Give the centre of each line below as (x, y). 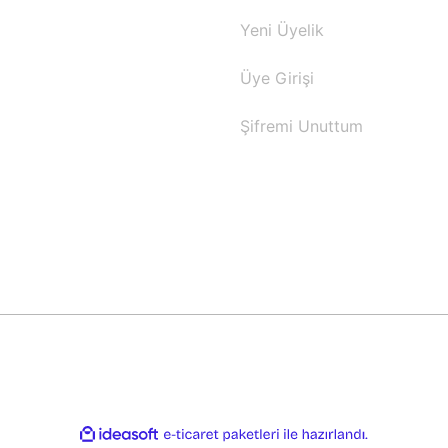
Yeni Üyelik (282, 30)
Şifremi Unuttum (301, 126)
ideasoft (180, 434)
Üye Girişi (277, 78)
